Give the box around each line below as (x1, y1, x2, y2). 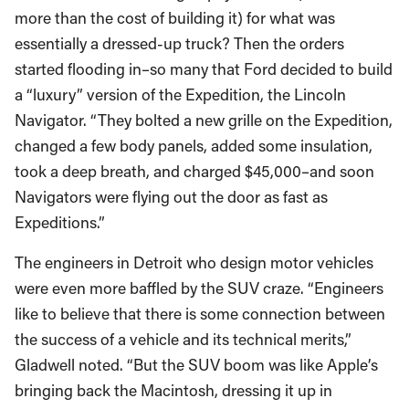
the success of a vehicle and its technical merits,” (15, 329, 351, 350)
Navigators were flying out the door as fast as (15, 186, 328, 207)
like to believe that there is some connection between (15, 303, 385, 324)
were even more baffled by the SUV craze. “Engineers (15, 278, 383, 299)
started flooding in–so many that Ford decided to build (15, 58, 393, 79)
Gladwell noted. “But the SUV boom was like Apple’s (15, 354, 378, 375)
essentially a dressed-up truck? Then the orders (15, 33, 344, 54)
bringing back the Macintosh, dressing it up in (15, 380, 332, 401)
